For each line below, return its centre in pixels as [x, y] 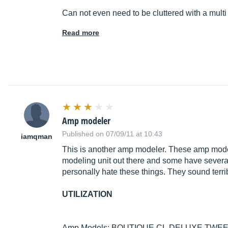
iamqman [37, 137]
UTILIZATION [87, 194]
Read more [81, 33]
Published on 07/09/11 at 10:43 [112, 134]
